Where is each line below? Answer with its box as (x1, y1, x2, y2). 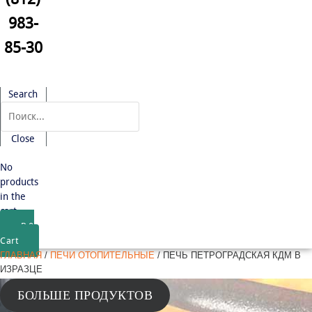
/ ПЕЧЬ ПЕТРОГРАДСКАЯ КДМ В (155, 251, 301, 261)
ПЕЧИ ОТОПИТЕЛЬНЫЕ (50, 251, 155, 261)
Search (8, 88, 38, 100)
